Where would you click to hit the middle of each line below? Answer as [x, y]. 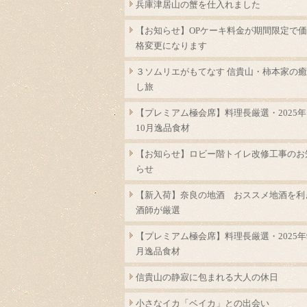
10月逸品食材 [163, 128]
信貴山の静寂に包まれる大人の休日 [207, 277]
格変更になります [171, 46]
